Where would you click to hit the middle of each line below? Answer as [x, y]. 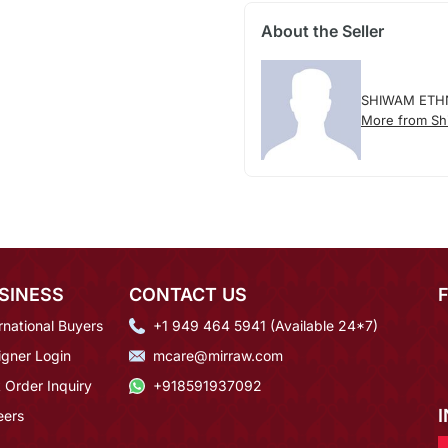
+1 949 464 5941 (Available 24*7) [265, 326]
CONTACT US [188, 295]
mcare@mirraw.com [218, 356]
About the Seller [322, 31]
